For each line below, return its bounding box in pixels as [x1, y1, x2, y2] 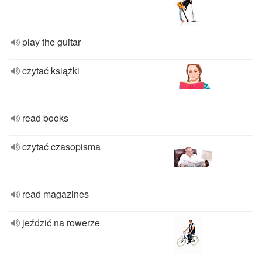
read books [22, 111, 68, 125]
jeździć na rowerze [22, 216, 100, 229]
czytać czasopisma [22, 140, 101, 153]
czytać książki [22, 64, 80, 77]
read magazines [22, 187, 89, 201]
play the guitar [22, 35, 81, 49]
